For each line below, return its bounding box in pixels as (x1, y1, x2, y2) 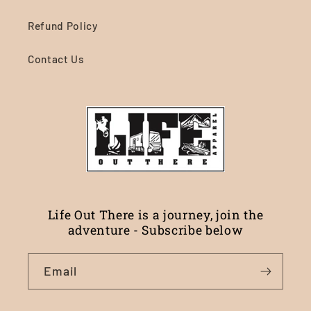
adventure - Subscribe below (67, 222, 244, 239)
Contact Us (28, 53, 85, 66)
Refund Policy (28, 19, 98, 33)
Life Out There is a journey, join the (47, 207, 264, 224)
